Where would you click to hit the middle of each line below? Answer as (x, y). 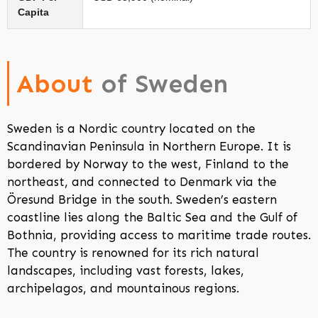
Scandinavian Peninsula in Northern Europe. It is (149, 147)
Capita (33, 12)
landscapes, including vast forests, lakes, (126, 271)
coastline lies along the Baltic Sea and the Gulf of (152, 218)
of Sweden (164, 84)
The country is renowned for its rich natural (133, 253)
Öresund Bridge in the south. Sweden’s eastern (142, 200)
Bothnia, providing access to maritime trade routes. (159, 235)
